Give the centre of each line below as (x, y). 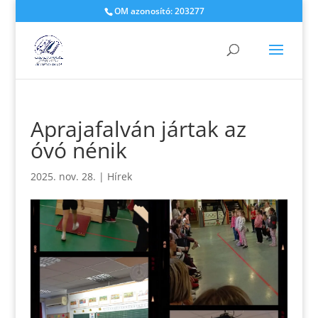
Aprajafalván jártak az (138, 129)
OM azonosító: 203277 (159, 11)
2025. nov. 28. (63, 176)
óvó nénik (78, 150)
